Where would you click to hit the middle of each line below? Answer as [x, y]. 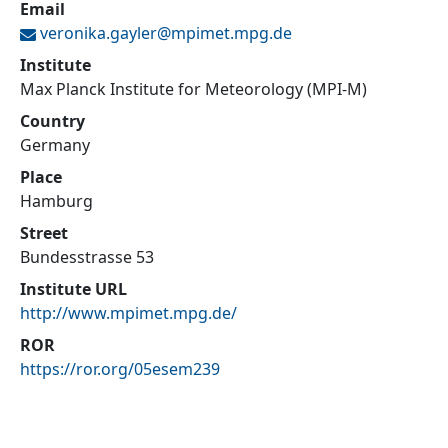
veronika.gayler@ [105, 33]
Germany [55, 145]
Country [52, 121]
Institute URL [73, 289]
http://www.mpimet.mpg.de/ [128, 313]
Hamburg [56, 201]
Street [44, 233]
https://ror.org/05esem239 [120, 369]
